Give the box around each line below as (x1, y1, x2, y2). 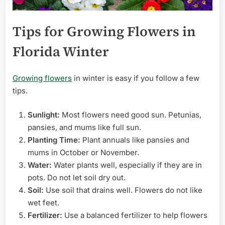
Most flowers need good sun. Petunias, (60, 109, 201, 120)
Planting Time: (28, 135, 80, 145)
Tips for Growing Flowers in (13, 22, 196, 41)
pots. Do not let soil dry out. (28, 172, 126, 182)
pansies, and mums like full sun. (28, 122, 141, 132)
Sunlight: (28, 109, 60, 120)
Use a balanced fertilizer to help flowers (62, 210, 207, 220)
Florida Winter (13, 42, 109, 61)
